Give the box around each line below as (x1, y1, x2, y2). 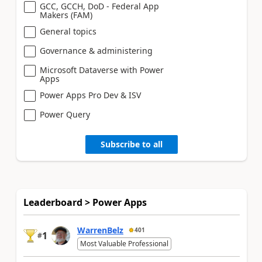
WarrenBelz (77, 224, 123, 236)
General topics (40, 25, 96, 37)
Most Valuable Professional (80, 238, 168, 249)
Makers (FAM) (40, 9, 92, 20)
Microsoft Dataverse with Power (40, 64, 164, 75)
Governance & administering (40, 44, 153, 56)
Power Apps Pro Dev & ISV (40, 89, 141, 101)
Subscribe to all (101, 139, 163, 150)
